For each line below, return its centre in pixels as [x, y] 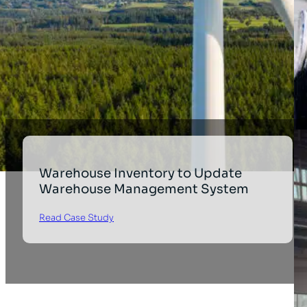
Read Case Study [77, 218]
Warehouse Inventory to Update [141, 173]
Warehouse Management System [144, 189]
